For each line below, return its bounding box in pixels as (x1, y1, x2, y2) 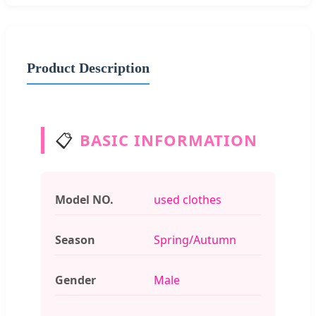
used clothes (154, 191, 221, 207)
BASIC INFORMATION (80, 129, 257, 150)
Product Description (27, 59, 150, 75)
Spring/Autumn (154, 231, 236, 248)
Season (55, 231, 95, 248)
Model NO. (55, 191, 114, 207)
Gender (55, 272, 96, 288)
